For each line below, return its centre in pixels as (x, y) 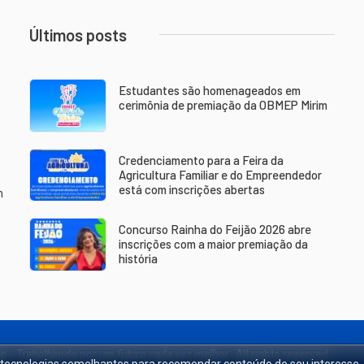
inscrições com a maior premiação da (213, 244)
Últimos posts (78, 35)
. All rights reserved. (281, 354)
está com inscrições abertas (191, 189)
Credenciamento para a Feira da (201, 160)
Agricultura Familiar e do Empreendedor (220, 174)
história (138, 259)
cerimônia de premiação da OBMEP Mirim (223, 104)
